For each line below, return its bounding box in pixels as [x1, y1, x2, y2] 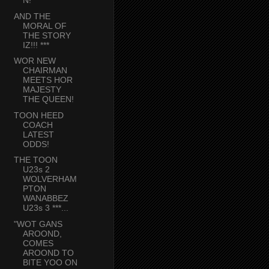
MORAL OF [22, 20, 67, 31]
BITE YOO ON [22, 257, 77, 267]
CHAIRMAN [22, 65, 67, 76]
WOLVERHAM [22, 174, 77, 184]
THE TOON [13, 155, 58, 165]
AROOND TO [22, 247, 74, 258]
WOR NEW [13, 56, 56, 66]
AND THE [13, 11, 50, 21]
